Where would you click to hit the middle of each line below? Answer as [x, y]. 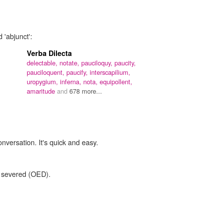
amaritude [42, 91]
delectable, [43, 62]
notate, [70, 62]
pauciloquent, [47, 72]
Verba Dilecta [49, 53]
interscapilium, [110, 72]
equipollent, [116, 81]
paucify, [78, 72]
